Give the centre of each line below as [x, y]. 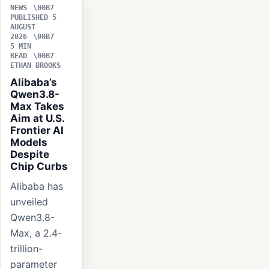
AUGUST [23, 27]
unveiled [29, 202]
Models [29, 143]
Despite [30, 155]
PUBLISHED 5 [33, 18]
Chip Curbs [39, 167]
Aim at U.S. [37, 119]
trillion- [26, 249]
